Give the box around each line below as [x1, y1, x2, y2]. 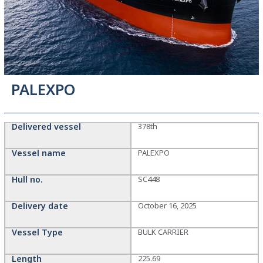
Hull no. [11, 174, 43, 186]
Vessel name [11, 147, 66, 159]
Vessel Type [11, 227, 63, 238]
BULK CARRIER [138, 227, 188, 238]
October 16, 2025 [138, 200, 197, 211]
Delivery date [11, 200, 68, 212]
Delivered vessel [11, 121, 81, 133]
